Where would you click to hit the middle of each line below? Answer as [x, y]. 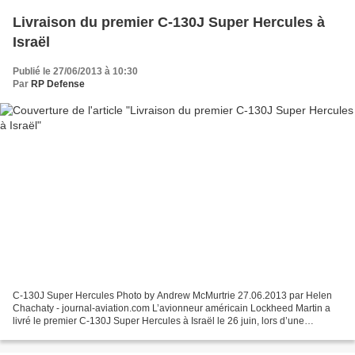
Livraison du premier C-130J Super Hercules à [169, 22]
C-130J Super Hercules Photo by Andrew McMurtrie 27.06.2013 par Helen [172, 296]
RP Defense [58, 84]
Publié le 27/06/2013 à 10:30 [75, 71]
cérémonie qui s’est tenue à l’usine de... [98, 334]
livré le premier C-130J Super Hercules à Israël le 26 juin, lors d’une [158, 321]
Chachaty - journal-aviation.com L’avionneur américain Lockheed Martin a [172, 309]
